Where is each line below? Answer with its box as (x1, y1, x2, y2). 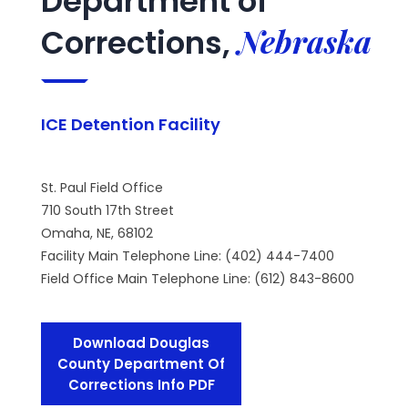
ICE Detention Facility (41, 113, 220, 136)
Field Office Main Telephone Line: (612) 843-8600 (41, 270, 354, 288)
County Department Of (57, 354, 225, 373)
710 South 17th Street (41, 201, 174, 219)
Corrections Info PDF (67, 375, 215, 394)
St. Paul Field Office (41, 178, 163, 197)
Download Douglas (73, 333, 209, 352)
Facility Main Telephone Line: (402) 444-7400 (41, 247, 334, 265)
